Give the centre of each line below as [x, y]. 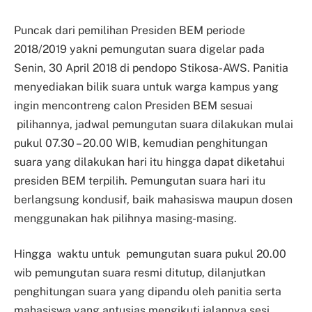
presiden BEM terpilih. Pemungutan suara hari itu [140, 180]
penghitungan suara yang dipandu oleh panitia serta [148, 292]
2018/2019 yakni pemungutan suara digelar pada [139, 49]
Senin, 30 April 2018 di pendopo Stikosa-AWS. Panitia [151, 68]
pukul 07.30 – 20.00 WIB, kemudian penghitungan [141, 143]
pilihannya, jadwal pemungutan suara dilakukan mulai [154, 124]
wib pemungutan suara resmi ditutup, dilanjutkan [140, 273]
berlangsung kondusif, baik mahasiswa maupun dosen [153, 199]
